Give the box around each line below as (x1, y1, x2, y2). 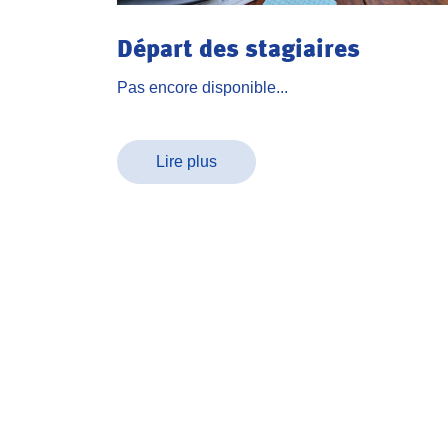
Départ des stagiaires (117, 32, 360, 63)
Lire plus (156, 153, 217, 171)
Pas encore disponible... (117, 78, 288, 96)
